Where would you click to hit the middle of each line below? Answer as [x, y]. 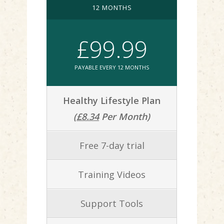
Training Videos [112, 174]
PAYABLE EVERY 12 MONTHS [112, 67]
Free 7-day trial [112, 145]
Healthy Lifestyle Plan [112, 100]
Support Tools [112, 203]
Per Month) [124, 116]
